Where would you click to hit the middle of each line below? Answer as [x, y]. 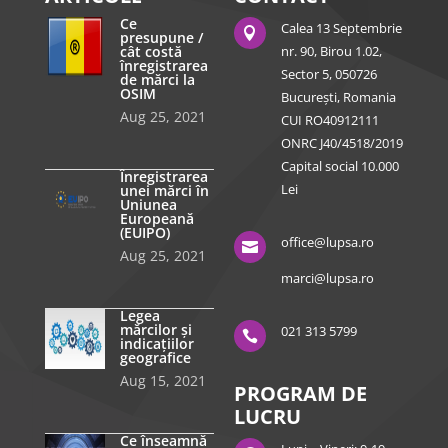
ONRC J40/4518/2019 [341, 143]
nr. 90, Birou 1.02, [331, 51]
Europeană [156, 219]
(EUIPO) [144, 233]
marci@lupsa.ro [327, 278]
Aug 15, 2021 [162, 381]
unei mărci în [164, 191]
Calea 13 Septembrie [341, 28]
